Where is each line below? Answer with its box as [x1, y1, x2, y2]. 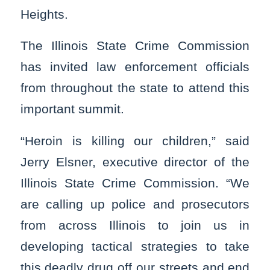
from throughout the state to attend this [20, 81, 250, 95]
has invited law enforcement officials [20, 60, 250, 74]
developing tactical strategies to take [20, 239, 250, 253]
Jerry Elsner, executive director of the [20, 154, 250, 169]
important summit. [20, 102, 124, 116]
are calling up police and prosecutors [20, 196, 250, 211]
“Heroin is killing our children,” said [20, 133, 250, 148]
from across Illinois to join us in [20, 218, 250, 232]
